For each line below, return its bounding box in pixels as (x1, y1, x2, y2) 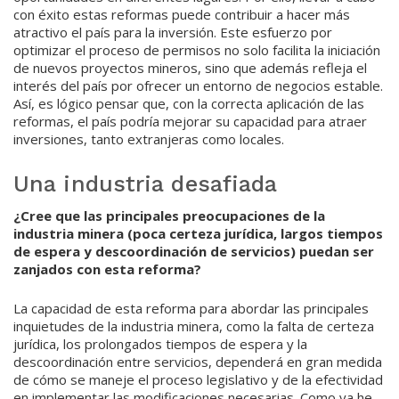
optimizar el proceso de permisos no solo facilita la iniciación (13, 41, 380, 60)
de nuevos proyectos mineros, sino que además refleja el (13, 59, 367, 77)
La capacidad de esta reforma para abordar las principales (13, 298, 369, 317)
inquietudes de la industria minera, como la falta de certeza (13, 316, 374, 335)
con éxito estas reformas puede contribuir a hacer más (13, 5, 350, 24)
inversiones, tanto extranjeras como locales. (13, 130, 284, 149)
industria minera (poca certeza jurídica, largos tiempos (13, 224, 383, 242)
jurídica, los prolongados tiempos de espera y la (13, 334, 307, 353)
